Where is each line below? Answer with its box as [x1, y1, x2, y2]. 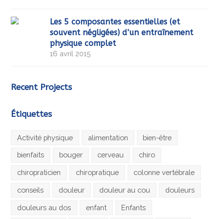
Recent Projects [11, 82, 72, 93]
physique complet [50, 39, 116, 48]
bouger [59, 151, 83, 159]
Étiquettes [11, 109, 52, 120]
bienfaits [17, 151, 44, 159]
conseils [17, 186, 44, 195]
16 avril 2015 [50, 49, 91, 58]
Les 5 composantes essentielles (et [50, 17, 180, 27]
